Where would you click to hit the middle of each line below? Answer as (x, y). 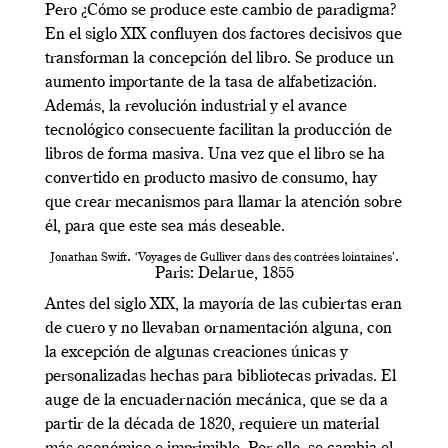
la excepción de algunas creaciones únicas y (196, 353)
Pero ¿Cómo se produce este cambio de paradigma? (220, 11)
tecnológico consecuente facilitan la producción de (218, 131)
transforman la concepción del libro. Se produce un (219, 59)
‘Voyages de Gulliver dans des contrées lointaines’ (264, 258)
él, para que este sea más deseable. (165, 227)
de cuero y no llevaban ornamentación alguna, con (218, 329)
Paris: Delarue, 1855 (224, 274)
